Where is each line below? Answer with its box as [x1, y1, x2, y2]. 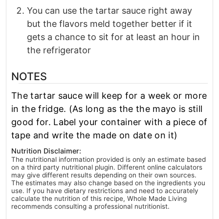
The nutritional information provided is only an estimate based [11, 155, 206, 164]
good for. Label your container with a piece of [11, 117, 208, 128]
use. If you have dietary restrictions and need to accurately [11, 187, 198, 195]
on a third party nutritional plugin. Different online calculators [11, 163, 202, 172]
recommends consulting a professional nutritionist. [11, 202, 170, 211]
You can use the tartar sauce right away [27, 5, 192, 16]
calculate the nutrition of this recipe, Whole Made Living [11, 195, 187, 203]
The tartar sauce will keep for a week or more [11, 90, 207, 101]
